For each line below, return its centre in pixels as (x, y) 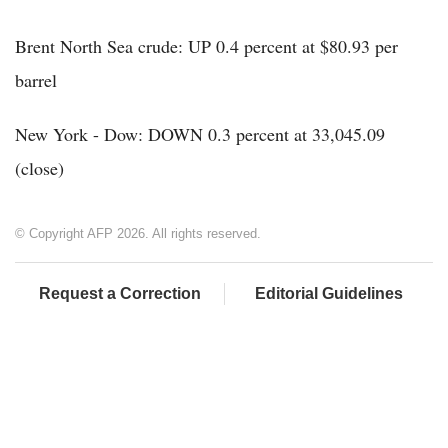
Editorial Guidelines (329, 293)
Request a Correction (119, 293)
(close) (39, 167)
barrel (36, 79)
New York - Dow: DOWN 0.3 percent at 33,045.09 (200, 133)
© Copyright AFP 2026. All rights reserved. (138, 233)
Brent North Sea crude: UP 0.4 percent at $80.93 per (206, 45)
